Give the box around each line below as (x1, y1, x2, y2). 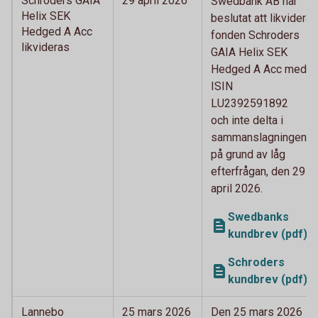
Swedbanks (228, 209, 289, 224)
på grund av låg (211, 147, 285, 161)
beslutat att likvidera (211, 11, 312, 25)
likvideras (21, 40, 70, 54)
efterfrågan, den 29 (211, 164, 305, 178)
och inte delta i (211, 113, 283, 127)
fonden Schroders (211, 28, 300, 42)
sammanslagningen (211, 130, 307, 144)
